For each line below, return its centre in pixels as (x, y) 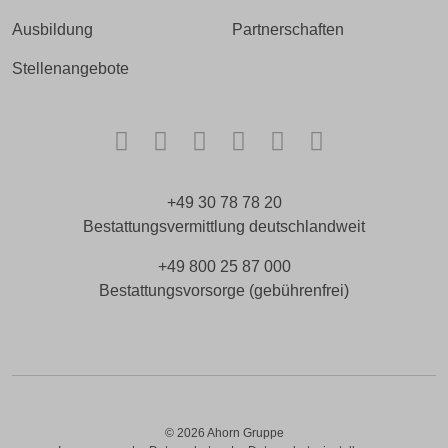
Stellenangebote (70, 68)
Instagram (238, 140)
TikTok (265, 140)
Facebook (199, 140)
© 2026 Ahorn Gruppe (224, 432)
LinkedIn (311, 140)
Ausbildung (52, 29)
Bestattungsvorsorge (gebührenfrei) (224, 290)
